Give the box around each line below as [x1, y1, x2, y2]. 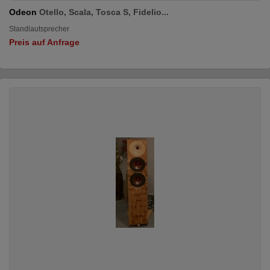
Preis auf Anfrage [9, 37, 80, 47]
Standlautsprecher [9, 24, 69, 33]
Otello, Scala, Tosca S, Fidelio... [39, 7, 169, 17]
